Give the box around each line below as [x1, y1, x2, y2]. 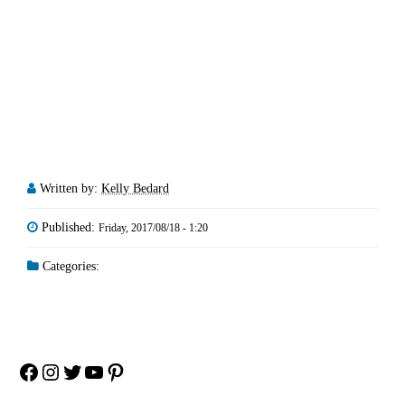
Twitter [61, 359, 124, 383]
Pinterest [104, 359, 181, 383]
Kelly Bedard [101, 181, 169, 195]
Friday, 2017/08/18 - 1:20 [99, 221, 208, 234]
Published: [42, 220, 99, 234]
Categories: [39, 259, 99, 273]
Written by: [40, 181, 101, 195]
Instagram [39, 359, 127, 383]
